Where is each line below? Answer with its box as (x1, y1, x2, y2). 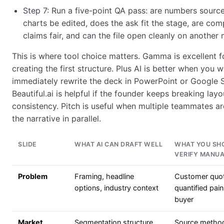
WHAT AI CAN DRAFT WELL (74, 140, 162, 148)
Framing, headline (74, 172, 134, 181)
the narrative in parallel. (12, 113, 101, 124)
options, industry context (74, 183, 158, 193)
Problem (18, 172, 47, 181)
